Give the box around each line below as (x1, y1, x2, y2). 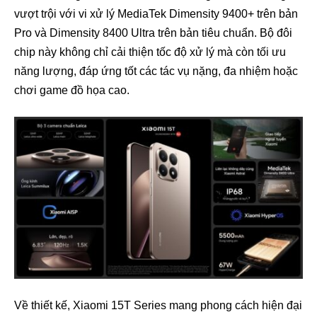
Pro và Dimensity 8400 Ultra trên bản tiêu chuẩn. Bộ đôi (14, 27, 292, 40)
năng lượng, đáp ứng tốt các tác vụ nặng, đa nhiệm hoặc (14, 65, 298, 78)
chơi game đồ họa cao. (14, 84, 129, 97)
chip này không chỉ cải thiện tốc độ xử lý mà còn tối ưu (14, 46, 286, 59)
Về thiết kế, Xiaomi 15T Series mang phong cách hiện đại (14, 299, 302, 312)
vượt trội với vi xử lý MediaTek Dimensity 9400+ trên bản (14, 8, 298, 21)
